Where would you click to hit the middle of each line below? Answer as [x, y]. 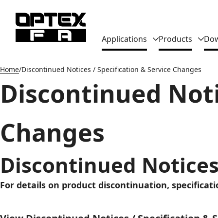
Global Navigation [150, 31]
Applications [124, 39]
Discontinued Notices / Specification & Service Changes [111, 69]
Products [175, 39]
